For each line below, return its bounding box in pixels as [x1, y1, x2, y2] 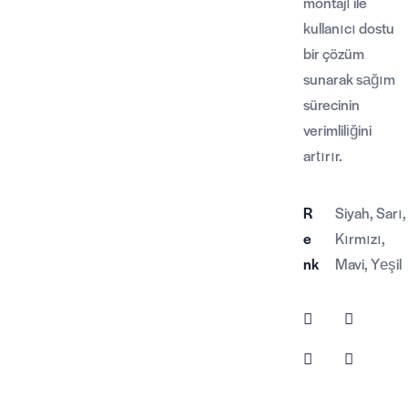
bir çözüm [303, 42, 365, 64]
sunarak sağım [303, 67, 396, 89]
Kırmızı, [334, 227, 385, 249]
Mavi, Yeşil [334, 252, 402, 274]
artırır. [303, 144, 343, 166]
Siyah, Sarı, [334, 201, 406, 223]
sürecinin [303, 93, 361, 115]
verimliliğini [303, 118, 372, 140]
